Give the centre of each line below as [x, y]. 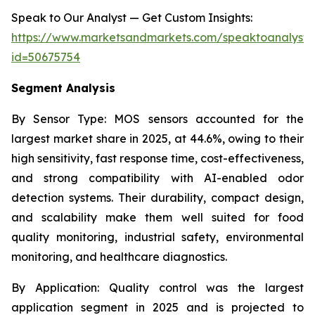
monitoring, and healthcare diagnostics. [119, 257]
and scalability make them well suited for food [157, 217]
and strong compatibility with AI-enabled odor [157, 178]
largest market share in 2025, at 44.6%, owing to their [157, 139]
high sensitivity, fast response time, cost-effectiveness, [157, 158]
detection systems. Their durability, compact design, [157, 198]
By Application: [55, 288]
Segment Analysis [63, 88]
